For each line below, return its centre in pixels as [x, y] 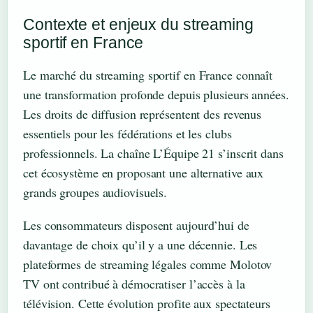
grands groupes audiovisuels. [95, 192]
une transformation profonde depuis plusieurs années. [156, 94]
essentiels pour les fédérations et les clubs [128, 133]
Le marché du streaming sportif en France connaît [148, 74]
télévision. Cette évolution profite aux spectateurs [147, 303]
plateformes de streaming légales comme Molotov [148, 264]
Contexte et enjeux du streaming [138, 24]
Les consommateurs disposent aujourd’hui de [136, 225]
